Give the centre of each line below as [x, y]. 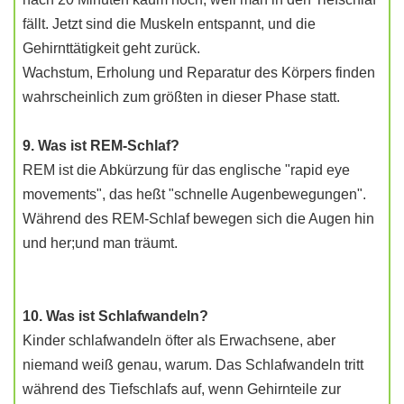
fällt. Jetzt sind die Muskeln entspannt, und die [169, 24]
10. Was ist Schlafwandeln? [115, 316]
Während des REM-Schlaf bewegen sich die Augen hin [198, 219]
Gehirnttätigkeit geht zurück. [111, 48]
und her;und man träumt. [100, 243]
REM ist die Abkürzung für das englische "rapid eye [186, 170]
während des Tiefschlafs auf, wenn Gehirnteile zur [182, 389]
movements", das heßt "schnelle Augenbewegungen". [194, 194]
